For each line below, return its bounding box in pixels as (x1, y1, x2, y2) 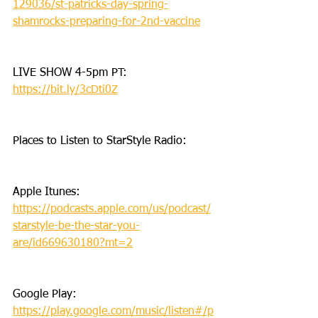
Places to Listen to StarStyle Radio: (13, 135, 187, 147)
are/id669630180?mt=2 (13, 237, 133, 249)
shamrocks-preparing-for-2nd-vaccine (13, 16, 200, 28)
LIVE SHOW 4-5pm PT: (13, 67, 131, 79)
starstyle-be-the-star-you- (13, 220, 140, 232)
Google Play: (13, 288, 80, 300)
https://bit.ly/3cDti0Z (13, 84, 118, 96)
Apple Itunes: (13, 186, 84, 198)
